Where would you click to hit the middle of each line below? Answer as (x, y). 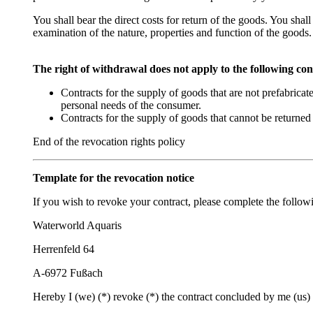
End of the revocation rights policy (109, 142)
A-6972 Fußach (68, 273)
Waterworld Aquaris (77, 226)
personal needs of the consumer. (131, 105)
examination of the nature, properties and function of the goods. (172, 33)
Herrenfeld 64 (64, 249)
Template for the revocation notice (114, 178)
